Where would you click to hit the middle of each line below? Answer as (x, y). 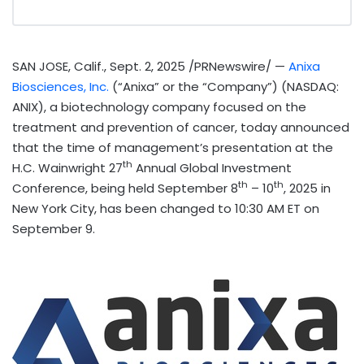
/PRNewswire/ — (237, 66)
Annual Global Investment (212, 167)
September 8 (198, 188)
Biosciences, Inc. (61, 86)
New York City (53, 208)
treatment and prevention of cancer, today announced (181, 127)
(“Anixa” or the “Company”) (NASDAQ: (224, 86)
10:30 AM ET (268, 208)
